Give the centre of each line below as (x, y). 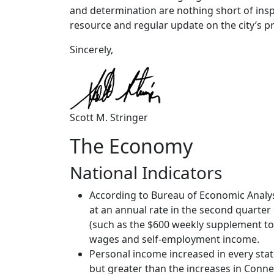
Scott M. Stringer (109, 117)
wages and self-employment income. (174, 239)
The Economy (131, 146)
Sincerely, (91, 49)
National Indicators (146, 172)
